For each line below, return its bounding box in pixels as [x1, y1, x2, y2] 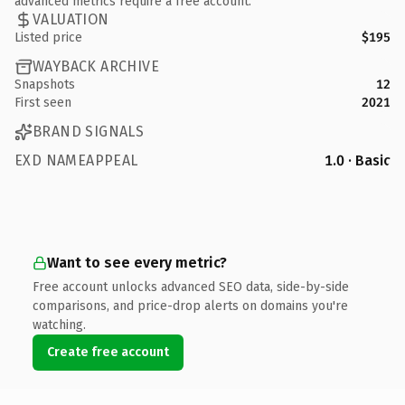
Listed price [14, 29, 82, 45]
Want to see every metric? [47, 253, 227, 271]
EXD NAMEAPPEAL [14, 151, 138, 169]
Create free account [47, 344, 169, 360]
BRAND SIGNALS [33, 123, 145, 140]
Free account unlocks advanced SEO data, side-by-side [33, 278, 349, 295]
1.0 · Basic [325, 151, 391, 169]
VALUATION [33, 11, 109, 28]
